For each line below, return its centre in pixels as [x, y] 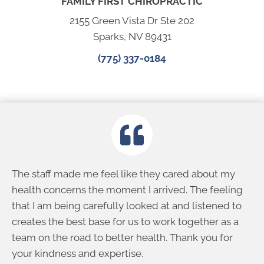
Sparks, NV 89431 [132, 37]
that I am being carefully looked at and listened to [127, 206]
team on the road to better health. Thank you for [122, 238]
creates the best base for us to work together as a [125, 222]
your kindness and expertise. [77, 254]
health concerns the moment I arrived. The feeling [127, 190]
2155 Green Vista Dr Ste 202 [132, 21]
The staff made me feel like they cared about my [123, 174]
